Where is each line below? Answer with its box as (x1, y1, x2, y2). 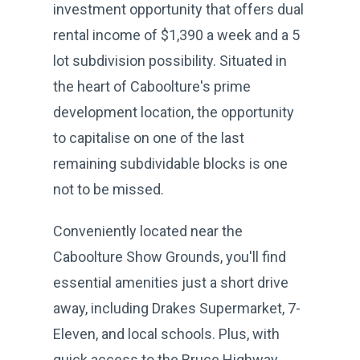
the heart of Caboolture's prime (53, 77, 251, 95)
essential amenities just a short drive (53, 273, 288, 291)
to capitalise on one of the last (53, 129, 244, 146)
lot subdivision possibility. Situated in (53, 51, 287, 69)
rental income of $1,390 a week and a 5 (53, 26, 300, 43)
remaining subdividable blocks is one (53, 154, 288, 172)
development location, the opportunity (53, 103, 294, 121)
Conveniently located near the (53, 222, 243, 239)
